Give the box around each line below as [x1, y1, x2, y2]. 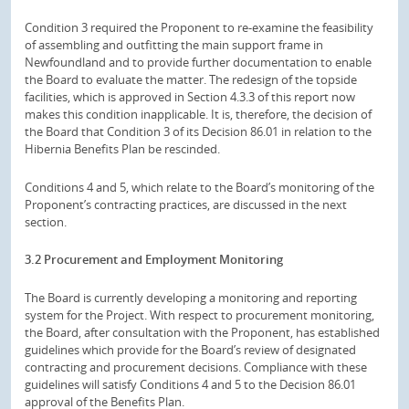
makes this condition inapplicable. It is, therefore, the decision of [25, 105, 372, 122]
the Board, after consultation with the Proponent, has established [25, 324, 380, 341]
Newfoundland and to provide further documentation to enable [25, 53, 372, 70]
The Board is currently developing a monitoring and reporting [25, 289, 357, 306]
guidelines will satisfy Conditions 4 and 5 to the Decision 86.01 [25, 376, 356, 393]
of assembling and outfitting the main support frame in [25, 36, 323, 53]
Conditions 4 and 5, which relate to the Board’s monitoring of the [25, 178, 374, 195]
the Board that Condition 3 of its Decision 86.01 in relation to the [25, 122, 372, 140]
